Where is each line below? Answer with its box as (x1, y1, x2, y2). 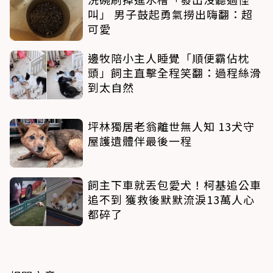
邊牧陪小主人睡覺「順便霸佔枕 (88, 49, 250, 66)
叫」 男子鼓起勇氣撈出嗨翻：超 (88, 5, 253, 22)
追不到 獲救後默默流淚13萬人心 (88, 191, 255, 207)
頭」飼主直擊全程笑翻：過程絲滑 (88, 64, 261, 80)
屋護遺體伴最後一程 (88, 132, 192, 149)
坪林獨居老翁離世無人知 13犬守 (88, 118, 255, 134)
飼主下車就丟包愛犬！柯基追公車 (88, 176, 261, 193)
